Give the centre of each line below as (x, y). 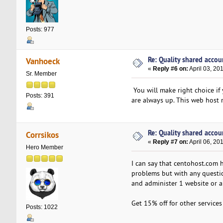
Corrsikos (43, 134)
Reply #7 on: (171, 142)
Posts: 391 (40, 96)
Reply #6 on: (171, 68)
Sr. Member (41, 74)
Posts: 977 (40, 30)
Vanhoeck (43, 61)
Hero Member (44, 147)
